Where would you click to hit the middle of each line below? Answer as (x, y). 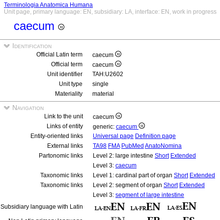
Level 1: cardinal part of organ (133, 175)
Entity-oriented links (57, 136)
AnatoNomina (163, 146)
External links (65, 146)
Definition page (155, 136)
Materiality (69, 94)
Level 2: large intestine (124, 156)
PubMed (133, 146)
